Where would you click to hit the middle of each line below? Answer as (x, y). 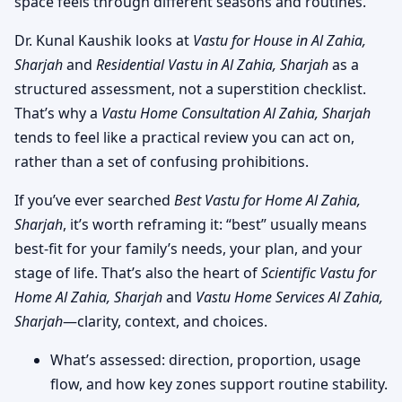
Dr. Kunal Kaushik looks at (104, 40)
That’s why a (58, 113)
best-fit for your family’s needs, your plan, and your (188, 248)
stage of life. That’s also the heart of (138, 272)
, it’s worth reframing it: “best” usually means (215, 224)
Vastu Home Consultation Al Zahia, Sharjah (236, 113)
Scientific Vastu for (319, 272)
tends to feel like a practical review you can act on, (184, 137)
